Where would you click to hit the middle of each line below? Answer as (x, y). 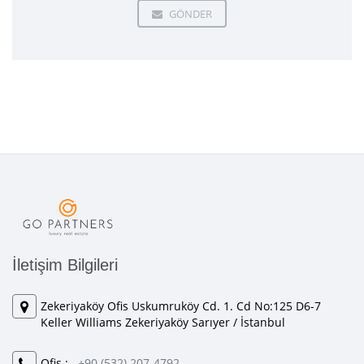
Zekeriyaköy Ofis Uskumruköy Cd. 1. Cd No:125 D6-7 (181, 305)
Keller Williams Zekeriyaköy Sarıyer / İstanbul (163, 322)
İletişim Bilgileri (65, 264)
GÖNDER (189, 13)
